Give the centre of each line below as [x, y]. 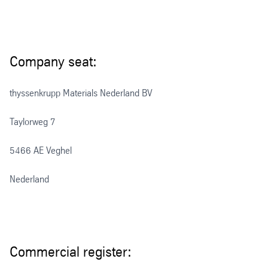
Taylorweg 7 [34, 121]
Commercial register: [72, 252]
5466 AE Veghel [41, 150]
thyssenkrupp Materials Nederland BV [81, 93]
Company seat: [55, 61]
